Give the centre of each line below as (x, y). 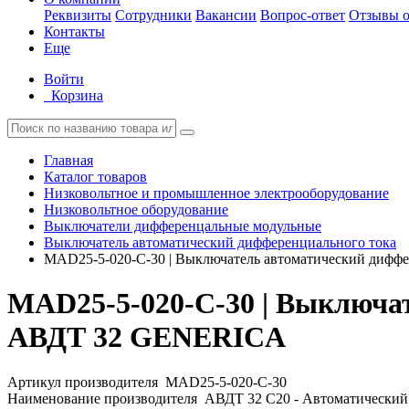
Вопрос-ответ (303, 15)
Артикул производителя (84, 382)
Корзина (77, 95)
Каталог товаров (95, 177)
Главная (68, 160)
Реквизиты (78, 15)
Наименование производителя (104, 398)
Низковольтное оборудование (136, 210)
